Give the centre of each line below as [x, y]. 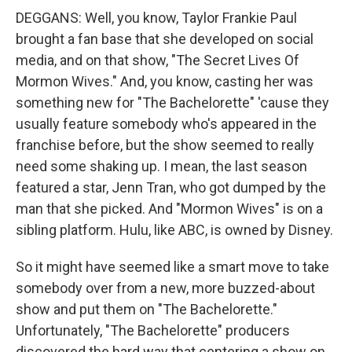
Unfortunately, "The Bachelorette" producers [153, 330]
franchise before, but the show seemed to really [165, 145]
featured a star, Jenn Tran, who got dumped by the [171, 187]
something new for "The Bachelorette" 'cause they [172, 103]
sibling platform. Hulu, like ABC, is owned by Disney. [174, 230]
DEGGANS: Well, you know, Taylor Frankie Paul [156, 18]
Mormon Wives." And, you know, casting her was [165, 81]
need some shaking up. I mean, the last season [161, 166]
